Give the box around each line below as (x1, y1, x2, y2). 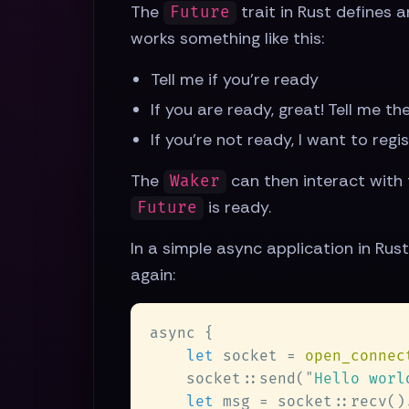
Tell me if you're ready (151, 68, 320, 91)
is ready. (204, 196, 272, 219)
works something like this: (131, 27, 324, 50)
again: (131, 264, 175, 287)
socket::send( (150, 370, 305, 389)
